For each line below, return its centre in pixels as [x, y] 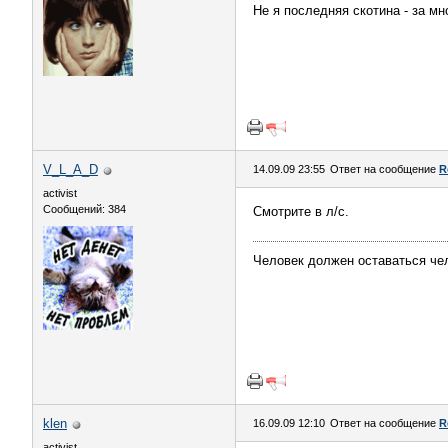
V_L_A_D [70, 169]
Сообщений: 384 [84, 209]
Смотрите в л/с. [301, 211]
